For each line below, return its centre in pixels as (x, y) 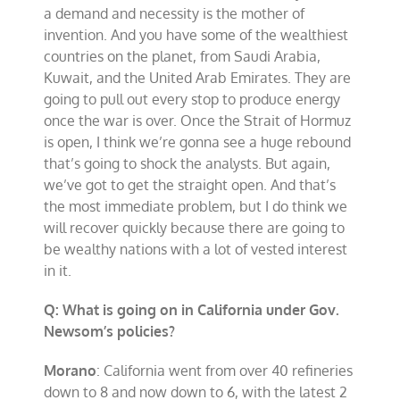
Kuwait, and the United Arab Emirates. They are (198, 78)
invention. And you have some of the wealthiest (196, 35)
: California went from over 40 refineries (225, 371)
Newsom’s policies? (112, 331)
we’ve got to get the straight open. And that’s (190, 185)
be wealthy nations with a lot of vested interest (196, 249)
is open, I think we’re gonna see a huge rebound (198, 142)
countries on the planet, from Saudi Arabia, (183, 56)
